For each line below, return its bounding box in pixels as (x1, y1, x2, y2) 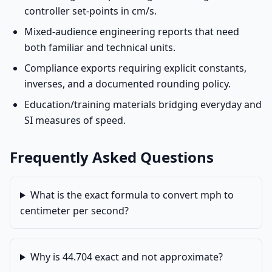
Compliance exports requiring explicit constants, (24, 61, 246, 75)
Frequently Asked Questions (10, 147, 214, 167)
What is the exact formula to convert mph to (30, 188, 234, 202)
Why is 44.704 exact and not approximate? (30, 250, 223, 263)
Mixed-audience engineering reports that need (24, 25, 239, 38)
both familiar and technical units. (24, 41, 175, 54)
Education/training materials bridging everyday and (24, 98, 262, 111)
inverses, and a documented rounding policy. (24, 77, 231, 90)
